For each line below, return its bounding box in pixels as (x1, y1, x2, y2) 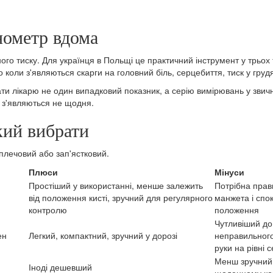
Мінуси (214, 166, 244, 179)
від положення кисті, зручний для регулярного (29, 191, 213, 204)
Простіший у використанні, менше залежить (29, 179, 203, 192)
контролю (29, 204, 67, 216)
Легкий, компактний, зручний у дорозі (29, 229, 177, 242)
